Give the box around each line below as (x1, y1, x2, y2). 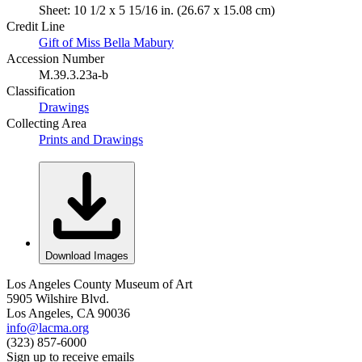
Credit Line (6, 19, 65, 33)
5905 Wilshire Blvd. (6, 291, 109, 305)
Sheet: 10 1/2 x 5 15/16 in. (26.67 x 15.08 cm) (39, 2, 275, 17)
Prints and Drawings (39, 132, 143, 146)
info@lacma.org (6, 320, 89, 335)
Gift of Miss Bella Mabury (39, 35, 174, 49)
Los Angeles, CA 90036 (6, 305, 130, 320)
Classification (6, 83, 75, 98)
